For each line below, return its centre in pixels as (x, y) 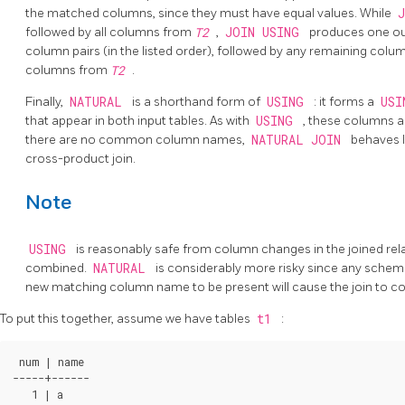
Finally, (46, 101)
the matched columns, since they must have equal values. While (210, 13)
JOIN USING (265, 32)
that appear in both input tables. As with (139, 120)
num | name (48, 361)
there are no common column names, (137, 139)
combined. (57, 268)
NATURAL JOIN (299, 140)
